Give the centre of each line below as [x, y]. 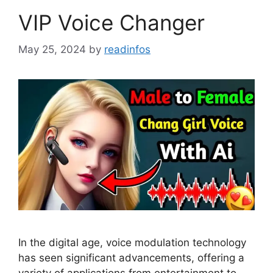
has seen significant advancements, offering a [131, 258]
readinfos [127, 50]
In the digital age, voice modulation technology [132, 243]
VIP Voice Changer [112, 22]
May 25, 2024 [52, 50]
